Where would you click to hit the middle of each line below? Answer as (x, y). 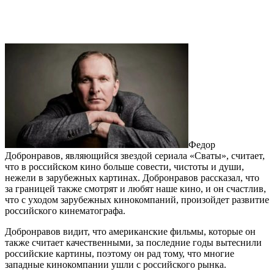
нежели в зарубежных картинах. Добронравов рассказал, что (132, 178)
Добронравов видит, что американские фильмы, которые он (130, 232)
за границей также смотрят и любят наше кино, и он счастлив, (135, 189)
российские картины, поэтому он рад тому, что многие (120, 254)
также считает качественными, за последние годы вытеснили (133, 243)
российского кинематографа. (65, 211)
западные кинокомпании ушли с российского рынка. (116, 265)
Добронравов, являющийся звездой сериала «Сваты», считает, (135, 156)
